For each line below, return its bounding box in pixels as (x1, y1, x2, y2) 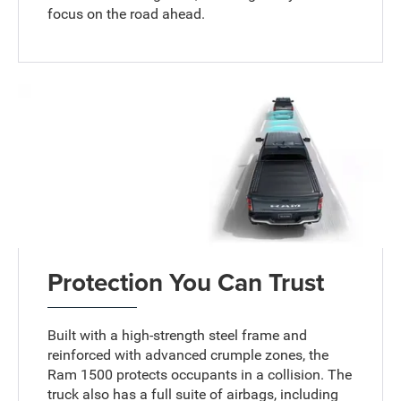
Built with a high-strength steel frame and (47, 326, 308, 344)
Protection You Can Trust (47, 263, 325, 300)
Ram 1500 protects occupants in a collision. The (47, 365, 353, 383)
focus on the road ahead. (47, 4, 206, 22)
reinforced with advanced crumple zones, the (47, 346, 329, 363)
